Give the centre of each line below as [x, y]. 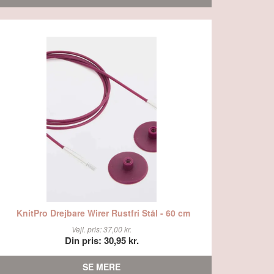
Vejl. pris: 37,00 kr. [102, 229]
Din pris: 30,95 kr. [102, 240]
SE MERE [102, 267]
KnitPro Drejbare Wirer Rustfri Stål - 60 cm [103, 213]
